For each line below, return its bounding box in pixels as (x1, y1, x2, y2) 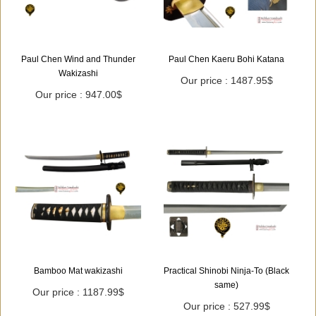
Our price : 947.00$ (35, 88, 122, 100)
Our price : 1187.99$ (32, 286, 124, 298)
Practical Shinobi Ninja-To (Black (164, 265, 289, 276)
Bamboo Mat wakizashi (34, 265, 123, 276)
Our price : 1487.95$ (180, 74, 273, 86)
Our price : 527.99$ (183, 300, 270, 312)
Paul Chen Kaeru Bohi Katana (169, 54, 284, 64)
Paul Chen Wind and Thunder (21, 54, 135, 64)
